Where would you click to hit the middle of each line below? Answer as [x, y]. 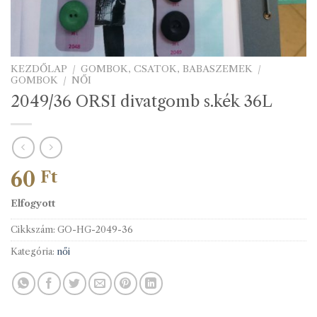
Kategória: [34, 252]
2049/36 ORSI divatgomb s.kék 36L [142, 101]
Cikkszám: [34, 230]
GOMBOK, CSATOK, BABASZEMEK [167, 69]
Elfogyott [33, 204]
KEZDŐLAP [39, 69]
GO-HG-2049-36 [95, 230]
